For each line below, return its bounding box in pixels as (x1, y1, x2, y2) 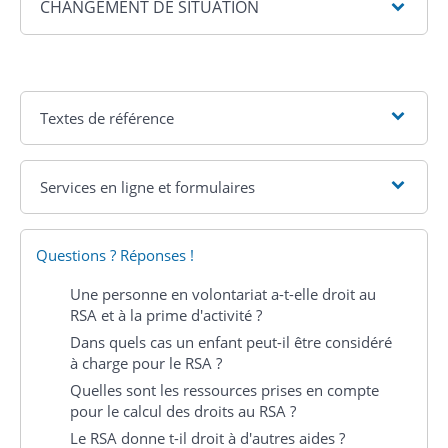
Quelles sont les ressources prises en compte (70, 379, 379, 400)
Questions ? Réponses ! (36, 244, 194, 265)
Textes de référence (40, 107, 175, 128)
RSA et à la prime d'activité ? (70, 304, 262, 325)
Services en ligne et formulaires (40, 176, 256, 197)
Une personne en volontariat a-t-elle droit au (70, 283, 376, 304)
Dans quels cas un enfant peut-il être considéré (70, 331, 392, 352)
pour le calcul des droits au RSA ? (70, 400, 296, 421)
